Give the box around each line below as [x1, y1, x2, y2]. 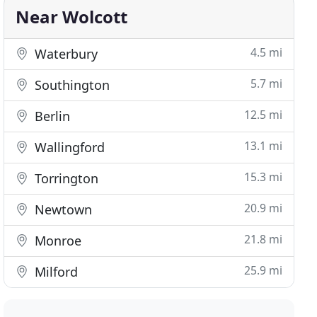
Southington [31, 76, 110, 93]
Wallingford [31, 139, 105, 156]
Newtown [31, 201, 93, 218]
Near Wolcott [16, 5, 128, 28]
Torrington [31, 170, 99, 187]
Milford [31, 263, 79, 280]
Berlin [31, 108, 71, 125]
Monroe [31, 232, 82, 249]
